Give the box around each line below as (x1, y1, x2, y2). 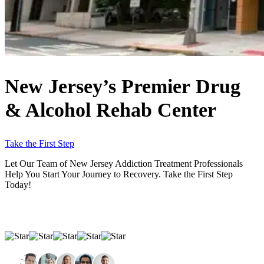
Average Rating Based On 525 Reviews (5, 242, 154, 252)
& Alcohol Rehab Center (5, 99, 216, 121)
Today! (5, 180, 31, 190)
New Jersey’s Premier (5, 75, 190, 98)
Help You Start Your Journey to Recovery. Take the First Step (5, 169, 233, 180)
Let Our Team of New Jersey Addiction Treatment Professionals (5, 159, 243, 169)
